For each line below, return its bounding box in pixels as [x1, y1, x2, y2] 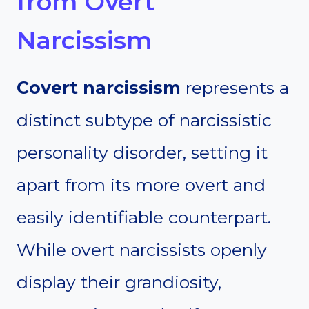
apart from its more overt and [17, 175, 266, 196]
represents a [181, 77, 289, 99]
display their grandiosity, [17, 272, 221, 293]
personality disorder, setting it [17, 142, 268, 163]
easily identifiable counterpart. [17, 207, 271, 228]
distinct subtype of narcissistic [17, 110, 272, 131]
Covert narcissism [17, 77, 181, 99]
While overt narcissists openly [17, 239, 267, 261]
